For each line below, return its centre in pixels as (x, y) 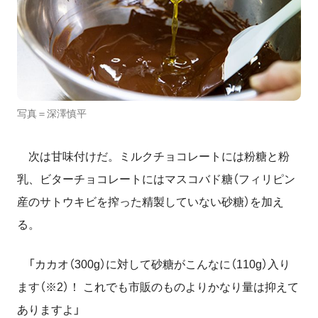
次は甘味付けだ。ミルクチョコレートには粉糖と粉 (153, 157)
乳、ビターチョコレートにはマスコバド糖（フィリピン (156, 180)
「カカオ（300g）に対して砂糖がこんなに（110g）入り (154, 265)
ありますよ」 (49, 310)
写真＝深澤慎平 (52, 114)
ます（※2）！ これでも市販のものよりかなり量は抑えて (158, 287)
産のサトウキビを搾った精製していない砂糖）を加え (150, 202)
